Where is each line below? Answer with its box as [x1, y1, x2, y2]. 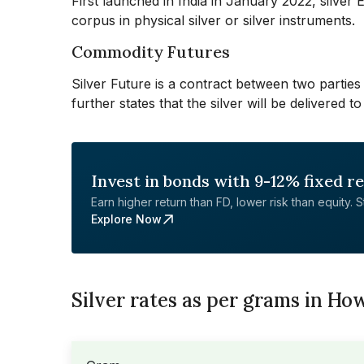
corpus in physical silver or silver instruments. [71, 12, 355, 28]
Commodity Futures [71, 41, 230, 62]
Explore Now [91, 212, 162, 226]
